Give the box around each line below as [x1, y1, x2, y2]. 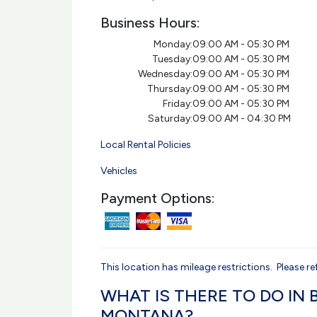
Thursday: [146, 83, 192, 95]
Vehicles [100, 165, 137, 177]
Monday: [153, 38, 192, 50]
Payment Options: [100, 190, 214, 207]
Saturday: [147, 113, 192, 125]
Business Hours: [100, 14, 200, 31]
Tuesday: [151, 53, 192, 65]
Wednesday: [137, 68, 192, 80]
